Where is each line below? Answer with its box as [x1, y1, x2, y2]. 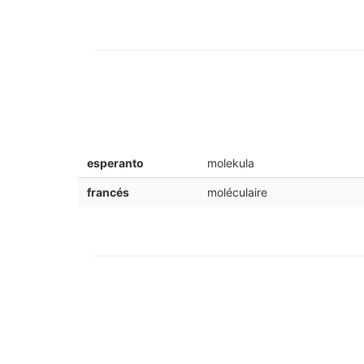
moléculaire [206, 185, 267, 200]
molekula [206, 156, 254, 171]
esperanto [86, 156, 144, 171]
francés [86, 185, 129, 200]
